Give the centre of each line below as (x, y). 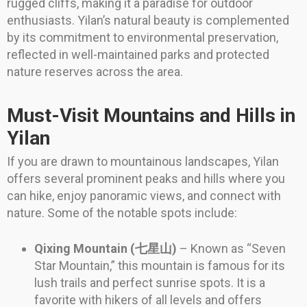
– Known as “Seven (231, 249)
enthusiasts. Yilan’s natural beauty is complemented (148, 21)
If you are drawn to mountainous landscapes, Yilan (143, 162)
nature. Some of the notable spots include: (122, 213)
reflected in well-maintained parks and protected (138, 55)
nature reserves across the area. (95, 72)
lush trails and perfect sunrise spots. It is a (150, 283)
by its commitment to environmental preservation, (143, 38)
